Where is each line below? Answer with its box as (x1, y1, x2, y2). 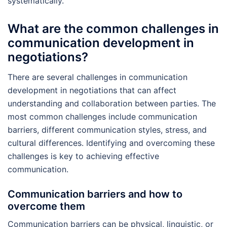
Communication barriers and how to (8, 187, 182, 200)
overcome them (8, 200, 85, 212)
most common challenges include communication (8, 111, 197, 122)
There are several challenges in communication (8, 71, 187, 82)
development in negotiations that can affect (8, 85, 176, 95)
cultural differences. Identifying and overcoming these (8, 137, 215, 148)
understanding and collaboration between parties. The (8, 98, 216, 108)
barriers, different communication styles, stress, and (8, 124, 207, 135)
